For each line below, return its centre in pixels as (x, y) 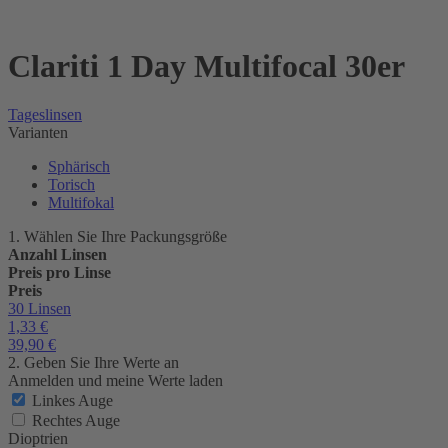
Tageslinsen (45, 115)
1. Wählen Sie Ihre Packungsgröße (117, 237)
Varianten (38, 133)
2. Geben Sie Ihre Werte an (93, 363)
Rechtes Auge (76, 421)
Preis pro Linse (59, 273)
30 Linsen (39, 309)
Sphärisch (79, 167)
